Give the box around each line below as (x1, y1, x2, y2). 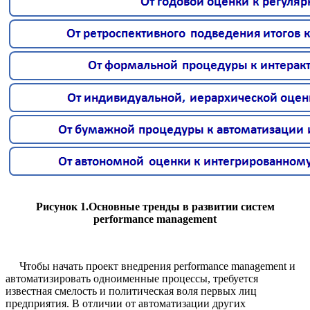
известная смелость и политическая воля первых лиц (6, 285, 257, 298)
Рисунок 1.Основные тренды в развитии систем (35, 201, 275, 213)
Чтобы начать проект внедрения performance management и (6, 260, 295, 273)
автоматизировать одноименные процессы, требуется (6, 273, 258, 285)
